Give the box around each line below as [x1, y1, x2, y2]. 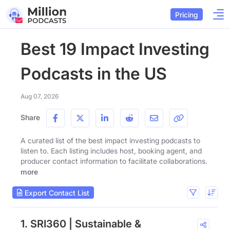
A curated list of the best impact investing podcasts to [21, 136, 200, 145]
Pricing [175, 10, 198, 19]
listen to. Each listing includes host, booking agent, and [21, 146, 202, 155]
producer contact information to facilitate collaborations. [21, 157, 207, 165]
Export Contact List [23, 188, 89, 197]
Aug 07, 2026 [21, 92, 59, 100]
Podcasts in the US [21, 64, 167, 84]
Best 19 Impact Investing [21, 39, 209, 59]
